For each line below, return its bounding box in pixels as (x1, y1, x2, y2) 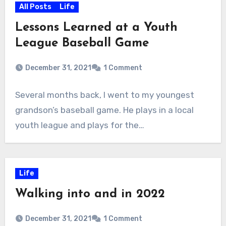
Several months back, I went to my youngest (15, 89, 194, 100)
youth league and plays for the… (15, 120, 144, 130)
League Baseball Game (15, 37, 149, 49)
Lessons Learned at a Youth (15, 21, 178, 34)
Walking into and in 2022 (15, 188, 165, 200)
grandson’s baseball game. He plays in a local (15, 104, 194, 115)
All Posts (19, 2, 51, 11)
